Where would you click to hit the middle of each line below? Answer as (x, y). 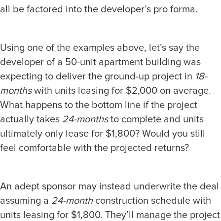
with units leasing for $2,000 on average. (121, 91)
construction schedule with (152, 201)
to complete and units (156, 119)
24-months (85, 119)
